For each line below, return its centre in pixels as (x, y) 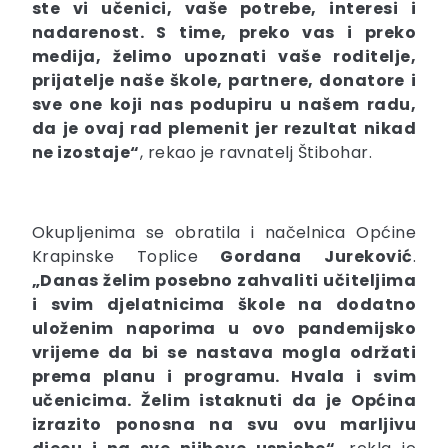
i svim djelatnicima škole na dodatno (224, 304)
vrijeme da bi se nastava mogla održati (224, 352)
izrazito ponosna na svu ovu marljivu (224, 424)
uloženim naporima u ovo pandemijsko (224, 328)
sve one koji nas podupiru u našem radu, (224, 104)
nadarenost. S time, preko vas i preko (224, 32)
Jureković (368, 256)
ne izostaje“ (86, 152)
